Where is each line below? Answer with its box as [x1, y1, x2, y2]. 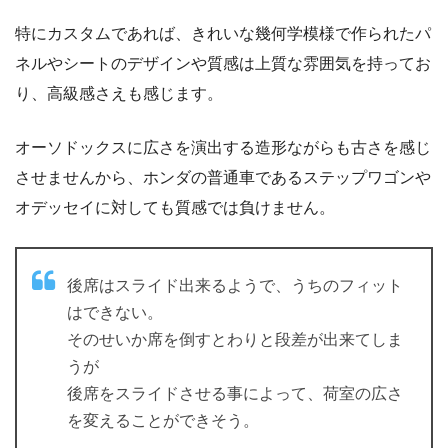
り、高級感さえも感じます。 [15, 84, 223, 102]
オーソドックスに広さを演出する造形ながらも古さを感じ [15, 138, 431, 156]
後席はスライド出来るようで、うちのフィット [67, 276, 403, 294]
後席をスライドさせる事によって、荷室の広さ [67, 384, 403, 402]
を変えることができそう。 [67, 411, 259, 429]
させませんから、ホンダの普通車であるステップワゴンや [15, 168, 431, 186]
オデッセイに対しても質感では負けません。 [15, 198, 335, 216]
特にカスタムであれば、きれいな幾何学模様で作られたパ [15, 24, 431, 42]
